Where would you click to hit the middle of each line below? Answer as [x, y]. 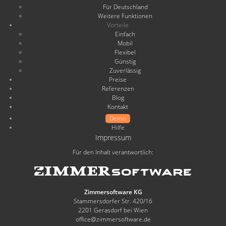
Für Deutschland [125, 7]
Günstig [125, 61]
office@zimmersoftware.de [113, 219]
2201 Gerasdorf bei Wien [113, 210]
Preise [118, 79]
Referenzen [118, 89]
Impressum [113, 137]
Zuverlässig [125, 70]
